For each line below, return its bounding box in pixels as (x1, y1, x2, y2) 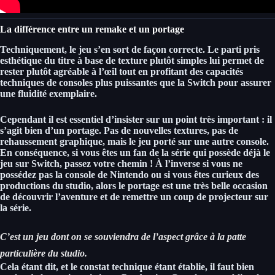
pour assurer (215, 77, 271, 88)
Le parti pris (205, 44, 260, 55)
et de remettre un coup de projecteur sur (100, 191, 268, 202)
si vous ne (200, 158, 242, 169)
